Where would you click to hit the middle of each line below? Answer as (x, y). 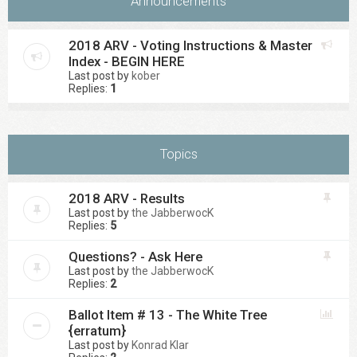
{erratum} (97, 331)
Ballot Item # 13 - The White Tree (168, 315)
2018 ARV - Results (127, 198)
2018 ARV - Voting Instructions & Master (190, 45)
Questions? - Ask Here (135, 257)
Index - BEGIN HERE (127, 61)
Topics (178, 154)
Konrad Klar (160, 345)
